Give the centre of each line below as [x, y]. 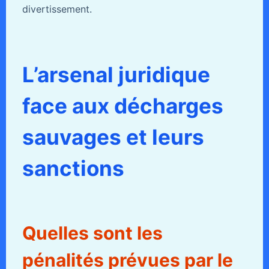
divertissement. [57, 9]
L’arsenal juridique [116, 75]
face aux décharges [122, 106]
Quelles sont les [92, 233]
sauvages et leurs [113, 137]
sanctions [73, 168]
